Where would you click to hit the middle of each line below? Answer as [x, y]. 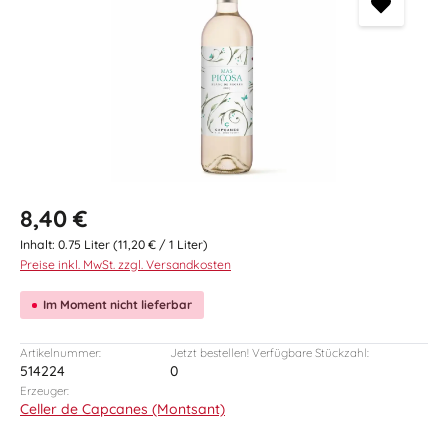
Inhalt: [39, 244]
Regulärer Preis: [71, 211]
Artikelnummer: [60, 352]
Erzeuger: [44, 390]
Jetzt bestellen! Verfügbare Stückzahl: [269, 352]
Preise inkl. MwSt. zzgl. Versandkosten [125, 264]
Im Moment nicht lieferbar [117, 304]
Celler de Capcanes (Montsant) [122, 409]
